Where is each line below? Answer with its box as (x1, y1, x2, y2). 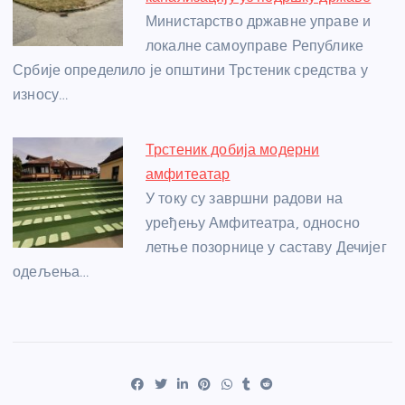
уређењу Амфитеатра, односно (146, 214, 360, 232)
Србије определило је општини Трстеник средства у (13, 61, 368, 80)
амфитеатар (146, 165, 231, 184)
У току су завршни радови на (146, 190, 343, 208)
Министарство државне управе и (146, 13, 372, 31)
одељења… (13, 263, 89, 281)
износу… (13, 86, 69, 104)
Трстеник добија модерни (146, 141, 320, 159)
